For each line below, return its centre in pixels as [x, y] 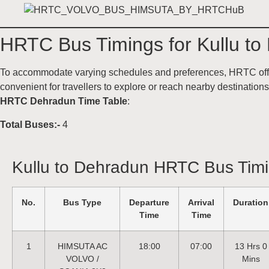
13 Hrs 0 [251, 246]
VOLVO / [82, 258]
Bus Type [82, 202]
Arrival [201, 202]
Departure [149, 202]
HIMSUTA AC [82, 246]
